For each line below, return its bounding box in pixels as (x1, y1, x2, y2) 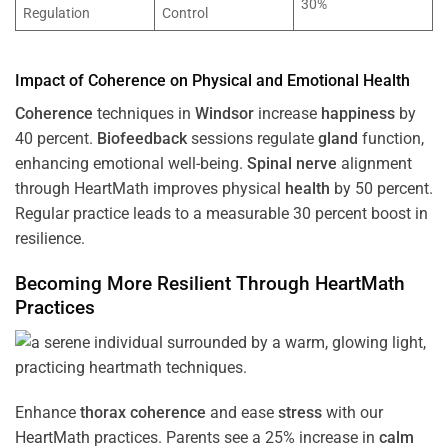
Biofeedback (97, 129, 187, 149)
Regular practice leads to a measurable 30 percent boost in (15, 204, 428, 224)
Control (162, 5, 209, 23)
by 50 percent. (330, 179, 433, 199)
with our (322, 403, 383, 423)
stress (278, 403, 322, 423)
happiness (321, 104, 395, 124)
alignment (337, 154, 412, 174)
